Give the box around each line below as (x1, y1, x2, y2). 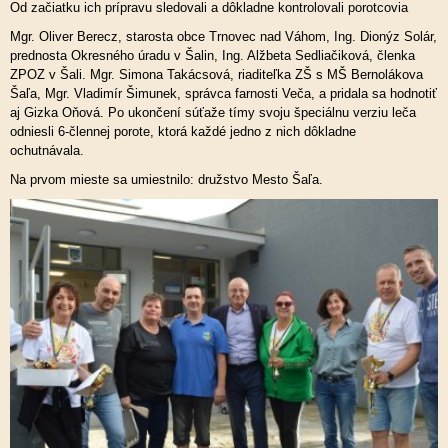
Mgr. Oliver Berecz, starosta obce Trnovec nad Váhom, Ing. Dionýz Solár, (10, 29, 437, 44)
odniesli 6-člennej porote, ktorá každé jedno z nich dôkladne (10, 124, 356, 139)
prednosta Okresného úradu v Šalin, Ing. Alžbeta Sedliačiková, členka (10, 48, 415, 63)
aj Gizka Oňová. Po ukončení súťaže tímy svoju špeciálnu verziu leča (10, 105, 416, 120)
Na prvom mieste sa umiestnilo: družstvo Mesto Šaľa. (10, 172, 323, 187)
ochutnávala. (10, 143, 88, 158)
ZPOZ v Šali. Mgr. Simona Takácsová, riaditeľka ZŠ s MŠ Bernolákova (10, 67, 423, 82)
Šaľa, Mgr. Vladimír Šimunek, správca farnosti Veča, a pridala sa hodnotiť (10, 86, 437, 101)
